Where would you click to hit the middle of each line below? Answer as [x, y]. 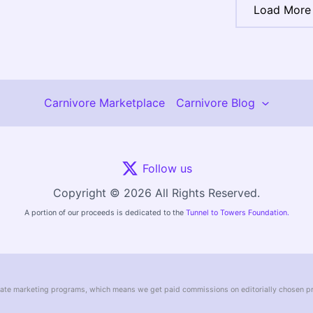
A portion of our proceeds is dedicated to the [105, 212]
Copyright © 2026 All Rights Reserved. [156, 192]
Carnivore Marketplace [105, 103]
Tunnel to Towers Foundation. [237, 212]
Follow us [167, 168]
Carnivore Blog [216, 103]
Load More [282, 10]
